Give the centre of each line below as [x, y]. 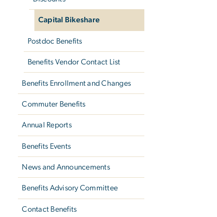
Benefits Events [46, 146]
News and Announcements [66, 167]
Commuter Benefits [54, 104]
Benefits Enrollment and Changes [77, 83]
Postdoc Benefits [55, 41]
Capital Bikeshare [69, 20]
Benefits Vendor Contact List [74, 62]
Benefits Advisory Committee [70, 188]
